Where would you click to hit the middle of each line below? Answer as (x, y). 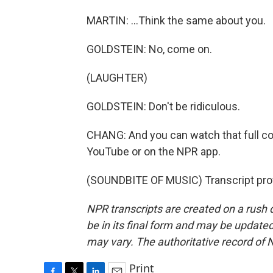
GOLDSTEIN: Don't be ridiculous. (163, 106)
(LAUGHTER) (117, 78)
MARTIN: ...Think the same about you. (176, 20)
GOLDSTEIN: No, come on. (149, 49)
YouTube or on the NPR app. (154, 151)
